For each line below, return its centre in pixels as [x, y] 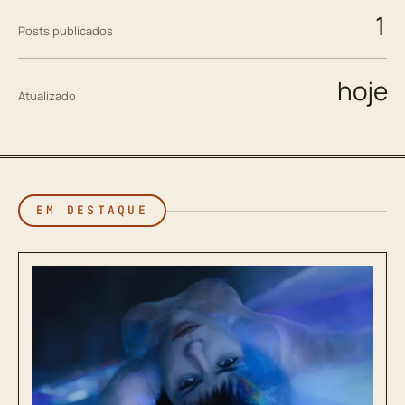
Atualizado [47, 96]
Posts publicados [66, 31]
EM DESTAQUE [92, 210]
